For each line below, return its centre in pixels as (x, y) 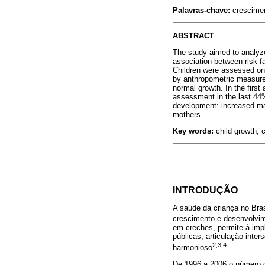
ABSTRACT (193, 35)
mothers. (188, 114)
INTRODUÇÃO (205, 190)
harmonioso (193, 247)
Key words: (193, 131)
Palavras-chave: (201, 11)
